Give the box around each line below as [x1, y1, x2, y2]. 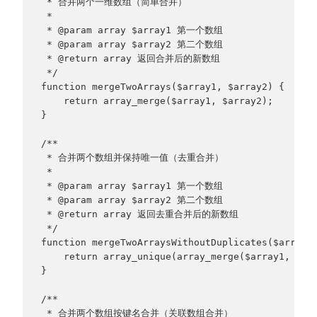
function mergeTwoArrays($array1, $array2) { [40, 81, 284, 93]
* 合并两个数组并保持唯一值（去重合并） [40, 152, 224, 163]
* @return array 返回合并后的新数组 [40, 53, 220, 64]
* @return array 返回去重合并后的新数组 [40, 209, 238, 220]
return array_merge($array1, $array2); [40, 96, 273, 107]
